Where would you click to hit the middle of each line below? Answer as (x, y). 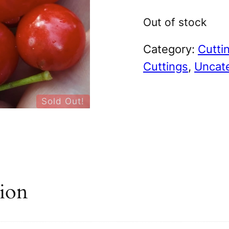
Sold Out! (63, 101)
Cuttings (166, 66)
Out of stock (175, 22)
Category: (170, 49)
